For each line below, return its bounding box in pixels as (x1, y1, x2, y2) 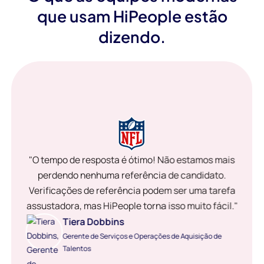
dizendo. (98, 26, 166, 47)
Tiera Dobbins (62, 215, 124, 229)
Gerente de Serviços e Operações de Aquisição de (62, 231, 222, 242)
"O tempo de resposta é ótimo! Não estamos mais (29, 153, 235, 167)
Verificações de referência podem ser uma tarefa (28, 184, 235, 197)
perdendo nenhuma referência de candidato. (38, 169, 226, 182)
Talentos (62, 243, 91, 254)
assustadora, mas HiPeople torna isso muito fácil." (26, 199, 237, 213)
